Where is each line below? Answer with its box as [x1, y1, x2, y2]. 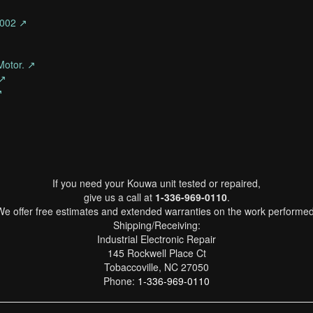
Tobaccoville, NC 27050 [104, 260, 209, 274]
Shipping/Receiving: [112, 218, 201, 232]
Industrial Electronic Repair [97, 232, 216, 246]
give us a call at [83, 190, 155, 204]
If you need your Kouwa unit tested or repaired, [52, 176, 261, 190]
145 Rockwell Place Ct [107, 246, 206, 260]
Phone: [103, 274, 138, 288]
